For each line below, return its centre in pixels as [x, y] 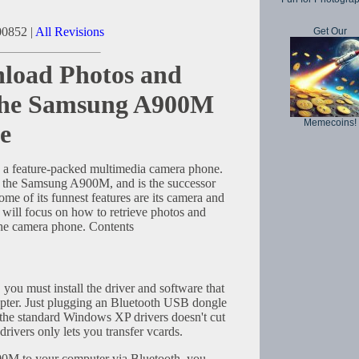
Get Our [330, 31]
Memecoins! [330, 123]
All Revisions [70, 32]
